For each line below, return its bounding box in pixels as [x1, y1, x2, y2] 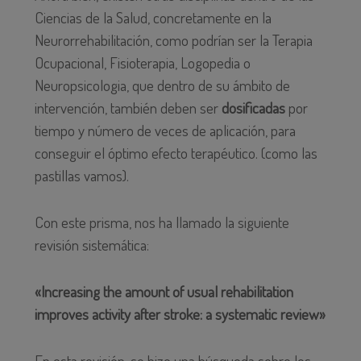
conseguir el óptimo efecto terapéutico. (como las [34, 143, 317, 164]
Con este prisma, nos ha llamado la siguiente [34, 212, 289, 233]
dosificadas [221, 98, 288, 118]
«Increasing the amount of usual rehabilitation [34, 281, 293, 302]
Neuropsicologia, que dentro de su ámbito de [34, 75, 290, 96]
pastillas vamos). [34, 165, 129, 186]
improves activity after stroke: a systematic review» [34, 304, 326, 325]
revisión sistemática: [34, 234, 149, 255]
